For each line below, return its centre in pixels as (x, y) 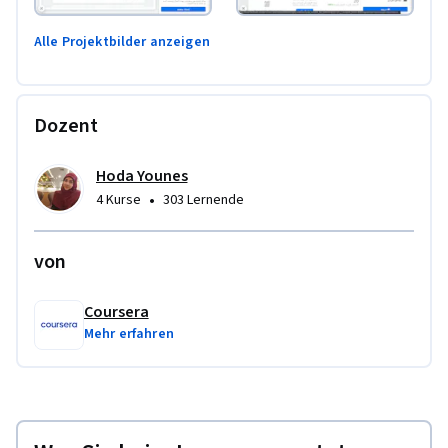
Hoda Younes (142, 176)
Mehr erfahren (129, 334)
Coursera (116, 312)
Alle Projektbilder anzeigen (122, 42)
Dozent (66, 126)
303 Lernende (203, 200)
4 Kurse (118, 200)
